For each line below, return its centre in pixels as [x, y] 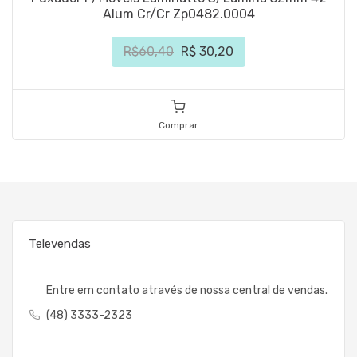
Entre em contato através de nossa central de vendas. [187, 290]
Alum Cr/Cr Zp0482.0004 [178, 14]
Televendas [60, 243]
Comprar [178, 125]
